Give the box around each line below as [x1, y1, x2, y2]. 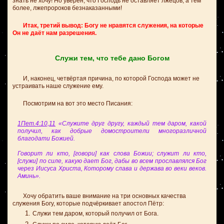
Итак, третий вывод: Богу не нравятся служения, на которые [12, 22, 203, 29]
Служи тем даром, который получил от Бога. [32, 210, 158, 217]
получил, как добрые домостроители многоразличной [17, 127, 206, 134]
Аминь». [17, 172, 40, 179]
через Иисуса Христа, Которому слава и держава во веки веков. [17, 165, 206, 172]
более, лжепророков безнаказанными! [12, 4, 122, 11]
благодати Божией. [17, 135, 75, 142]
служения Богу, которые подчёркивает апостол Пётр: [12, 200, 164, 207]
